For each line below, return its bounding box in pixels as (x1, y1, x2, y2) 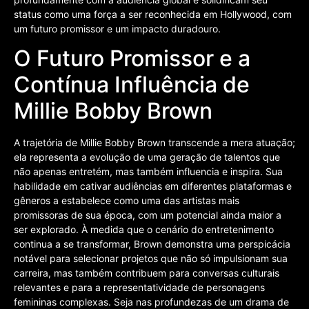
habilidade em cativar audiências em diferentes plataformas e (14, 180, 292, 192)
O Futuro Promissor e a (14, 45, 250, 72)
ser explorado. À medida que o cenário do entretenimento (14, 223, 274, 236)
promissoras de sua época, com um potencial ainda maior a (14, 209, 281, 221)
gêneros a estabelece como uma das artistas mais (14, 195, 239, 207)
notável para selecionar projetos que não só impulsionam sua (14, 252, 288, 265)
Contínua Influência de (14, 71, 250, 99)
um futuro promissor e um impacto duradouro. (14, 23, 221, 35)
